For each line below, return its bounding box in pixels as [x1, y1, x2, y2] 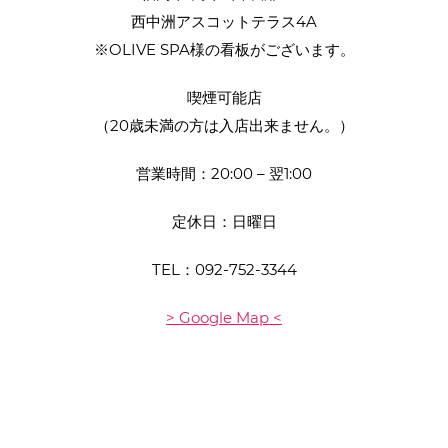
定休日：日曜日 [171, 211, 277, 231]
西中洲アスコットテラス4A [131, 11, 317, 31]
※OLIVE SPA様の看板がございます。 [93, 39, 355, 59]
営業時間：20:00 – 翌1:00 [136, 163, 312, 183]
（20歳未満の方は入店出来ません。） [94, 115, 354, 135]
